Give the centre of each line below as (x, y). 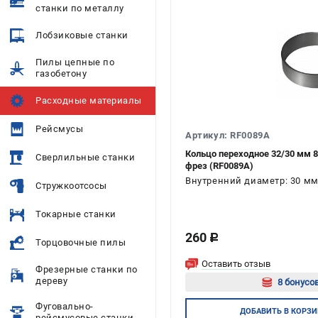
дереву (51, 281)
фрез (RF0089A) (219, 166)
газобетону (61, 73)
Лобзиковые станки (82, 35)
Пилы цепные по (75, 62)
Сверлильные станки (85, 157)
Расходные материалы (89, 100)
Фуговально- (65, 306)
